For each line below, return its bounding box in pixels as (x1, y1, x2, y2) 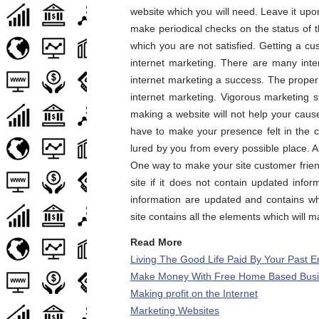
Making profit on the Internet (130, 288, 258, 299)
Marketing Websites (130, 305, 219, 316)
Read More (130, 236, 182, 248)
